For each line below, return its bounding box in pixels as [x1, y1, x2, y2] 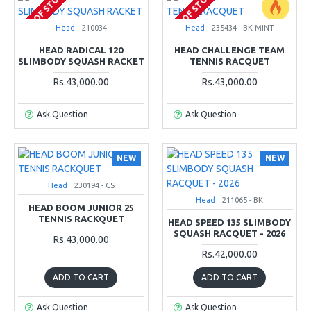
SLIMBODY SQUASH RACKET [18, 56, 144, 66]
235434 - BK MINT [211, 23, 274, 32]
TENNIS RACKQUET [37, 213, 124, 224]
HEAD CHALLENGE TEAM [174, 44, 285, 55]
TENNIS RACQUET [189, 56, 270, 66]
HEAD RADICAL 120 [39, 44, 124, 55]
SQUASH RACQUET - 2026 [174, 228, 286, 238]
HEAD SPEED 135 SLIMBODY [168, 217, 292, 227]
